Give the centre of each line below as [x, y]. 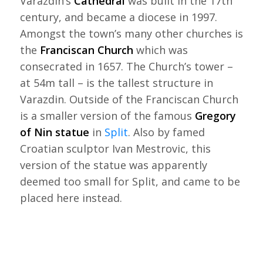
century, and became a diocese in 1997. [118, 17]
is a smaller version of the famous [107, 115]
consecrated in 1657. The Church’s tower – [126, 66]
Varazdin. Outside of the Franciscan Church [129, 99]
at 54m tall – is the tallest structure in [116, 82]
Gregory [215, 115]
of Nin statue [54, 132]
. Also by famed [166, 132]
